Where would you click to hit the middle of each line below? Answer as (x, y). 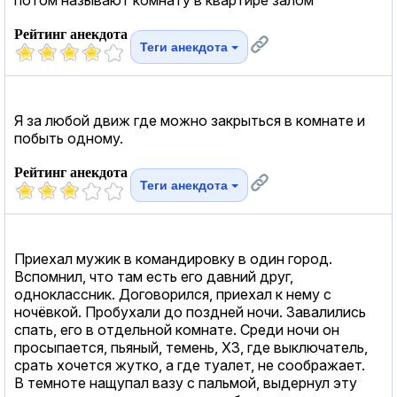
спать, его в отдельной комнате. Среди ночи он (177, 329)
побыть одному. (69, 138)
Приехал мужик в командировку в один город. (173, 258)
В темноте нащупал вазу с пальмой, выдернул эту (186, 382)
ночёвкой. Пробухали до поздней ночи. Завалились (190, 311)
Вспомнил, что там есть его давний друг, (154, 276)
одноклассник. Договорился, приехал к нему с (173, 294)
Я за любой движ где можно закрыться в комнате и (190, 120)
